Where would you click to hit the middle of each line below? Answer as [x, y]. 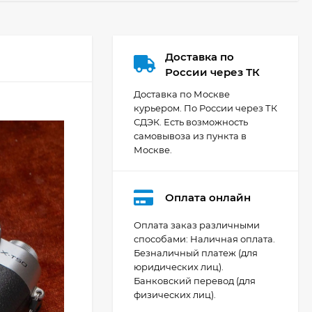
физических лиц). [175, 294]
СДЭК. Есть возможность [191, 122]
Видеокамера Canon [231, 256]
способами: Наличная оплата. [204, 239]
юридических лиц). [179, 266]
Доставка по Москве [182, 94]
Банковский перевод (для [195, 280]
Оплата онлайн [208, 198]
